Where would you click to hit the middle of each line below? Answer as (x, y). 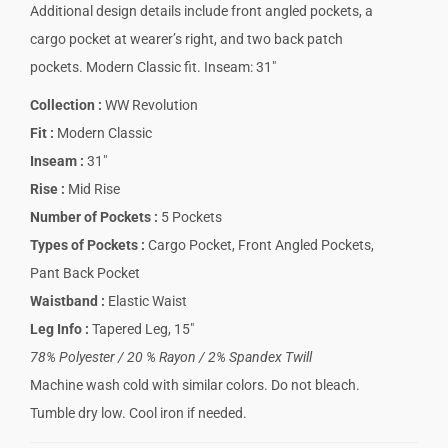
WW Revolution (151, 105)
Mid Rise (94, 189)
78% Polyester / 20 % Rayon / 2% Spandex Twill (171, 357)
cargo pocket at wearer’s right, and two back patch (186, 39)
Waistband (65, 301)
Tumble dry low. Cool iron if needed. (138, 413)
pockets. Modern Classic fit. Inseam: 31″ (153, 67)
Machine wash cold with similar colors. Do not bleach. (195, 385)
